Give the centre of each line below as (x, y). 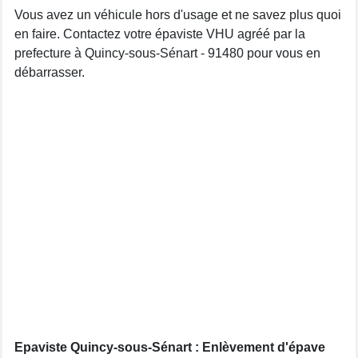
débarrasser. (50, 72)
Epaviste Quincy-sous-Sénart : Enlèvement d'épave (170, 347)
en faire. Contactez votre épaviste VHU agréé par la (160, 34)
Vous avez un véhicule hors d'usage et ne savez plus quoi (178, 15)
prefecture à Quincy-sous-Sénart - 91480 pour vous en (167, 53)
